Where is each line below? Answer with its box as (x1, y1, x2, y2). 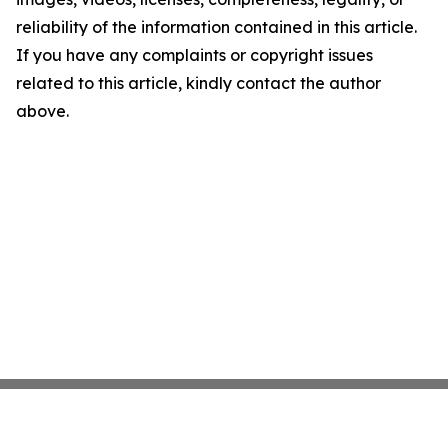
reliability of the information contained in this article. (16, 17, 417, 37)
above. (16, 101, 69, 121)
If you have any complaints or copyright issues (16, 45, 373, 65)
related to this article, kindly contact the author (16, 73, 381, 93)
